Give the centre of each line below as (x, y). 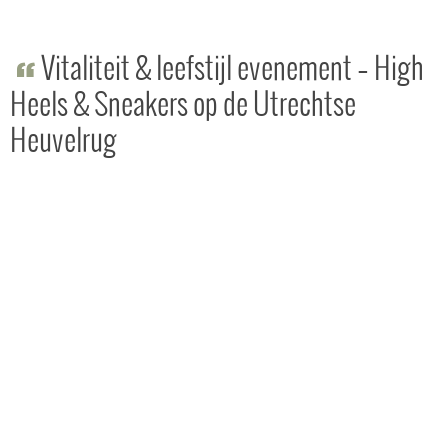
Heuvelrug (63, 142)
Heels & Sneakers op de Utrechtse (183, 106)
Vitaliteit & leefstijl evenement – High (233, 70)
